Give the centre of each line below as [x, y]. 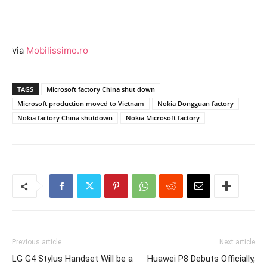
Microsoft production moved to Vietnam [81, 103]
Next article [237, 242]
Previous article [37, 242]
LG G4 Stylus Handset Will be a [72, 259]
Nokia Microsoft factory [163, 118]
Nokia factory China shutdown [65, 118]
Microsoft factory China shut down [101, 89]
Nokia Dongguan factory [195, 103]
